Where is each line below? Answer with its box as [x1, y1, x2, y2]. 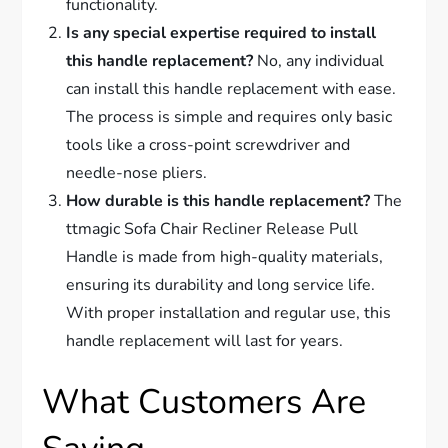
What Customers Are [42, 379, 367, 426]
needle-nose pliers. [66, 162, 208, 185]
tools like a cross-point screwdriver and [66, 134, 351, 157]
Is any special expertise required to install [66, 22, 377, 45]
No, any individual [253, 50, 385, 73]
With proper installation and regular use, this [66, 302, 392, 325]
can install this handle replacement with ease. [66, 78, 397, 101]
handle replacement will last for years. [66, 330, 344, 353]
